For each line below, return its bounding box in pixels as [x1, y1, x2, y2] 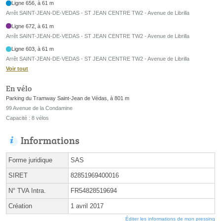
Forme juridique [8, 156, 52, 164]
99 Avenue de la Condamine [6, 105, 73, 111]
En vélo [6, 82, 32, 94]
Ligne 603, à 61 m [11, 46, 54, 52]
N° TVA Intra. [8, 186, 46, 194]
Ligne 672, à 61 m [11, 23, 54, 29]
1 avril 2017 [71, 202, 104, 210]
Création [8, 202, 32, 210]
